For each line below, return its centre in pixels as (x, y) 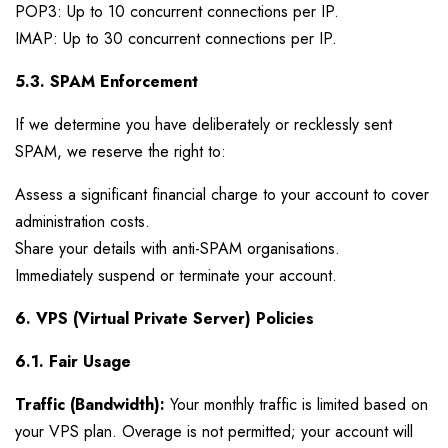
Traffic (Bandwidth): (90, 404)
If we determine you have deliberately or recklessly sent (203, 124)
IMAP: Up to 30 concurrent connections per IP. (176, 38)
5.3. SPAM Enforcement (106, 81)
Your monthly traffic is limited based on (296, 404)
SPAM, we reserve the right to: (120, 151)
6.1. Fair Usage (73, 361)
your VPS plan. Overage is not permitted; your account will (214, 431)
